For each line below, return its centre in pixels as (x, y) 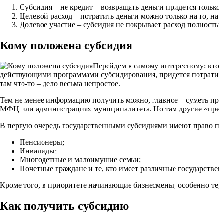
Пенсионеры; (42, 142)
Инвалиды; (38, 151)
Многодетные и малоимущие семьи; (80, 160)
